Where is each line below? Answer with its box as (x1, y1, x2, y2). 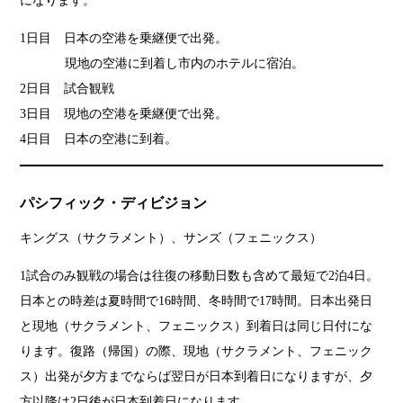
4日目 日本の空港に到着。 (20, 131, 178, 146)
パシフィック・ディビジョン (20, 194, 208, 210)
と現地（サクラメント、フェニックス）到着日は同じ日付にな (20, 318, 373, 333)
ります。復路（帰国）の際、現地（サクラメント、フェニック (20, 344, 373, 358)
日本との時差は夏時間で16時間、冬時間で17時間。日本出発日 (20, 293, 373, 308)
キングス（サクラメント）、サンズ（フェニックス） (20, 230, 323, 245)
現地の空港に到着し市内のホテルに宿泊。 (20, 56, 305, 70)
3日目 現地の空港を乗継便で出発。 (20, 106, 228, 121)
